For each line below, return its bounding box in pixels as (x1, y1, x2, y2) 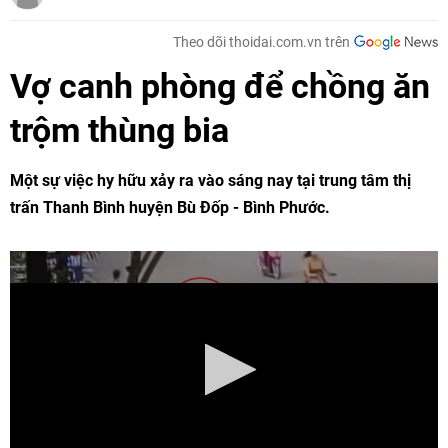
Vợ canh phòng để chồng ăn (10, 66, 430, 106)
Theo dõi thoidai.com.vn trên (173, 34, 350, 50)
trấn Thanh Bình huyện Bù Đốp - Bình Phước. (10, 198, 330, 217)
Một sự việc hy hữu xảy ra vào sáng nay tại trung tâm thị (10, 171, 411, 190)
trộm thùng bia (10, 110, 229, 150)
